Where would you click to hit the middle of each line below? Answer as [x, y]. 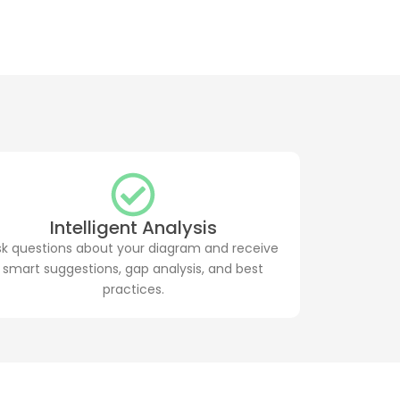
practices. [133, 289]
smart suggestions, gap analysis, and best [133, 268]
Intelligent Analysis [133, 227]
